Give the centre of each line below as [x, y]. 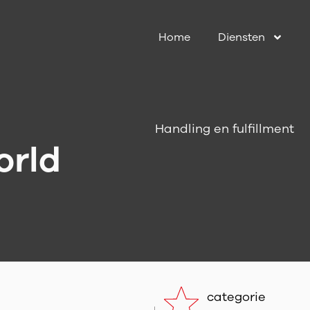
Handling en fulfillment [225, 129]
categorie [236, 297]
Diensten [241, 37]
